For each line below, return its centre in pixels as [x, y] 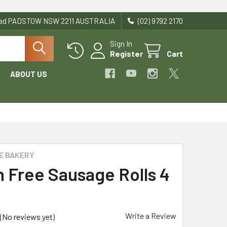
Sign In [121, 43]
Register [126, 53]
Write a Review [151, 216]
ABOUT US [29, 74]
